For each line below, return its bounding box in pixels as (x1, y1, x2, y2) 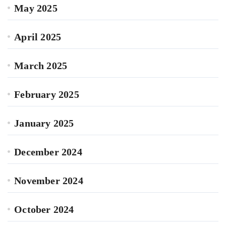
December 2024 (14, 146, 82, 158)
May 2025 (14, 3, 58, 14)
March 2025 (14, 60, 68, 72)
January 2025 (14, 118, 74, 129)
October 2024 (14, 204, 74, 215)
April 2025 (14, 31, 62, 43)
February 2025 (14, 89, 79, 100)
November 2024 (14, 175, 83, 187)
